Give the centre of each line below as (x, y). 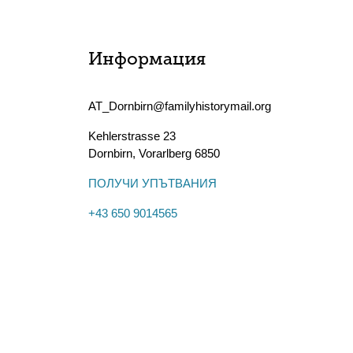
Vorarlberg (165, 153)
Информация (147, 60)
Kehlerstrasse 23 (132, 136)
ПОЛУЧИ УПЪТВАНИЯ (152, 183)
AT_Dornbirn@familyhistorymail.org (180, 106)
